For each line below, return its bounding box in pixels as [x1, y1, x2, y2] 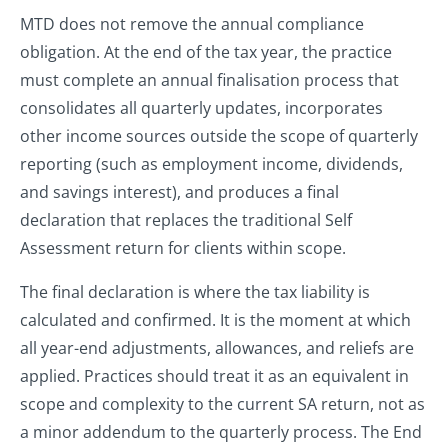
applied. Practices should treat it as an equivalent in [20, 365, 409, 388]
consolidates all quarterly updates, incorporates [20, 97, 383, 120]
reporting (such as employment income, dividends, [20, 153, 403, 176]
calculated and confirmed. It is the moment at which [20, 309, 411, 332]
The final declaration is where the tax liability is [20, 281, 370, 304]
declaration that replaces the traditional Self [20, 209, 352, 232]
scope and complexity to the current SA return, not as [20, 393, 425, 416]
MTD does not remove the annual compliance [20, 13, 364, 36]
